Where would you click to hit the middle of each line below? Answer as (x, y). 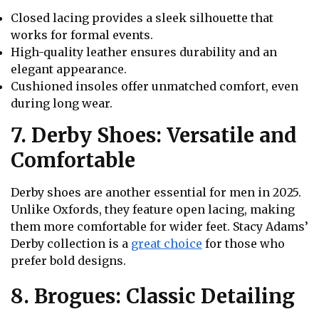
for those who (244, 243)
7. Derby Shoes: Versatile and (154, 135)
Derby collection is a (71, 243)
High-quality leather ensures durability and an (144, 52)
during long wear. (62, 103)
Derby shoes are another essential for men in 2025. (156, 192)
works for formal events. (82, 35)
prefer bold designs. (68, 260)
